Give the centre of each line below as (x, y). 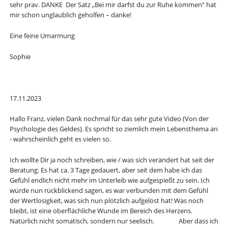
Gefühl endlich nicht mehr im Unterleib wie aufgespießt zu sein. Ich (109, 180)
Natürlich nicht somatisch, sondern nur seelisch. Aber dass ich (114, 221)
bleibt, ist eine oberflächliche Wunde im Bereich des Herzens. (101, 211)
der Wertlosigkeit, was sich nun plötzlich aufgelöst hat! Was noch (106, 201)
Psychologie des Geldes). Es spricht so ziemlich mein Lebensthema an (113, 129)
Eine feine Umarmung (42, 36)
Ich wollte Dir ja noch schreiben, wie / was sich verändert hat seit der (112, 160)
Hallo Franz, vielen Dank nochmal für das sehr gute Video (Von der (109, 119)
